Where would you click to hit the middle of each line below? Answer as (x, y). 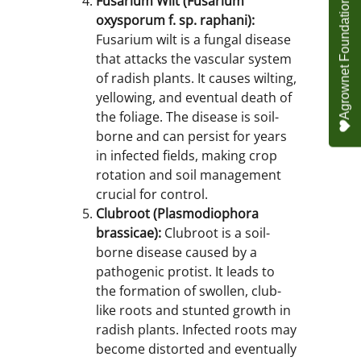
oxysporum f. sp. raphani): (175, 21)
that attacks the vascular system (194, 59)
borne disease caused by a (176, 253)
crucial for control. (152, 195)
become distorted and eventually (196, 349)
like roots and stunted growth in (193, 311)
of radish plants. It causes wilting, (196, 79)
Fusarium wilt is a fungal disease (193, 40)
